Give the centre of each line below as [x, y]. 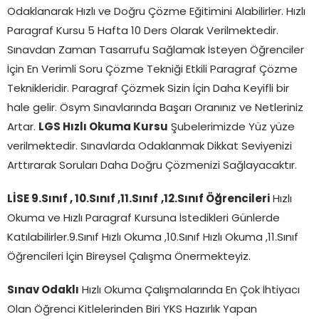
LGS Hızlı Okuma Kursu [103, 127]
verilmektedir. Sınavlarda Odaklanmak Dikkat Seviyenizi [150, 147]
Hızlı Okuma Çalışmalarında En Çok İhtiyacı [189, 291]
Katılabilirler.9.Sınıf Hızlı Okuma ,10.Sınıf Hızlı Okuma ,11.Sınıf [153, 238]
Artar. [23, 127]
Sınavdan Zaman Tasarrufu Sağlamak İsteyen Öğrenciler [156, 51]
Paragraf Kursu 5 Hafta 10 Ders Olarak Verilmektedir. [143, 31]
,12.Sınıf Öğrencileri [215, 199]
